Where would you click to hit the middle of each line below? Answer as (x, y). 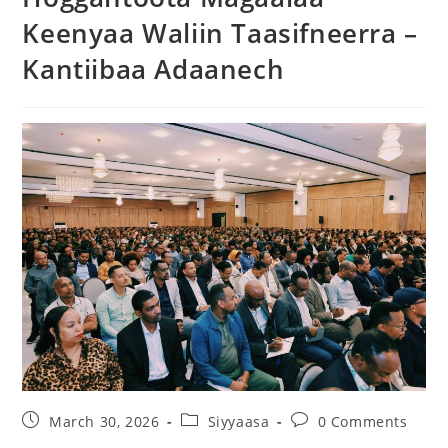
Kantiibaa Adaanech (153, 68)
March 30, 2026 (104, 422)
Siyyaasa (238, 422)
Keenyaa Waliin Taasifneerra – (220, 32)
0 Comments (362, 422)
